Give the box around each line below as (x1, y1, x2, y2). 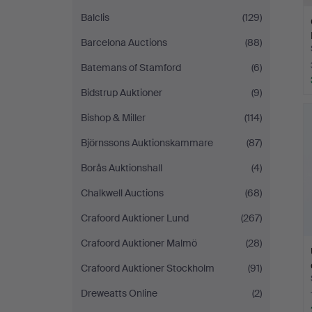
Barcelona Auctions (81, 36, 167, 49)
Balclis (81, 11, 109, 24)
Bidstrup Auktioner (81, 86, 162, 99)
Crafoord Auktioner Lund (81, 212, 189, 224)
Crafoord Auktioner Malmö (81, 237, 197, 249)
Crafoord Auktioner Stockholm (81, 262, 214, 274)
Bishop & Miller (81, 111, 146, 124)
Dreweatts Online (81, 287, 157, 299)
